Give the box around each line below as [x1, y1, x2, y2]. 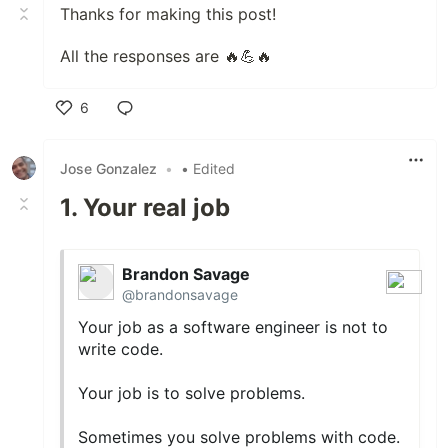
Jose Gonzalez [60, 159, 157, 177]
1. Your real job [60, 193, 230, 222]
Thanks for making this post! [60, 4, 276, 24]
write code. [78, 338, 164, 359]
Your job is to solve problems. [78, 382, 306, 403]
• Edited [181, 159, 235, 177]
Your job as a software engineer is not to [78, 316, 389, 337]
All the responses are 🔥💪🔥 [60, 46, 272, 66]
